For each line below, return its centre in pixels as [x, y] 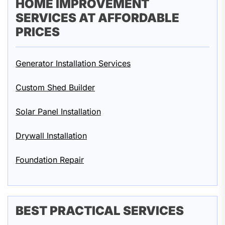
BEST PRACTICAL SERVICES [100, 211]
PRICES [38, 32]
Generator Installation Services [73, 64]
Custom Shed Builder [55, 88]
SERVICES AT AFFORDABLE [97, 18]
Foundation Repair [50, 160]
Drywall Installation [51, 136]
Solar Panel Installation [58, 112]
